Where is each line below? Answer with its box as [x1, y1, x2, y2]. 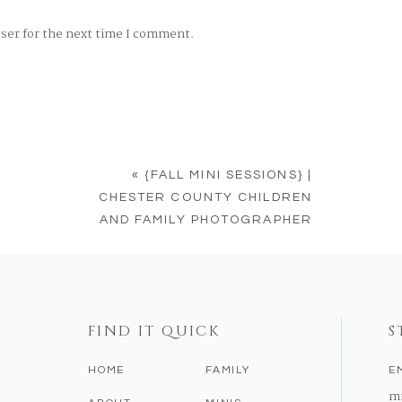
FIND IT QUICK [88, 321, 221, 341]
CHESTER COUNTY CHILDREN [98, 191, 312, 204]
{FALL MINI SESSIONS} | [144, 169, 312, 181]
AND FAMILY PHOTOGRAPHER [99, 214, 312, 226]
